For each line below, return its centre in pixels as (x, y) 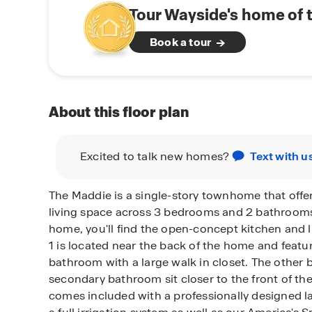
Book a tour (181, 42)
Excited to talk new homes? (156, 156)
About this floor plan (119, 112)
